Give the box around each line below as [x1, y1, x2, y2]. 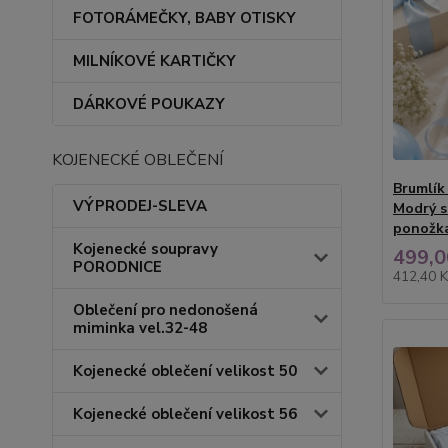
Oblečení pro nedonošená [73, 300, 258, 320]
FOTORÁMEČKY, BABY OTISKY [73, 8, 296, 28]
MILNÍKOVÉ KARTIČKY [73, 51, 236, 71]
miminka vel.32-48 [73, 318, 207, 338]
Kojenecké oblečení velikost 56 [73, 404, 297, 424]
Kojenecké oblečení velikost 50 [73, 361, 297, 381]
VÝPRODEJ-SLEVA [73, 196, 207, 216]
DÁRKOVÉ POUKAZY [73, 94, 225, 114]
